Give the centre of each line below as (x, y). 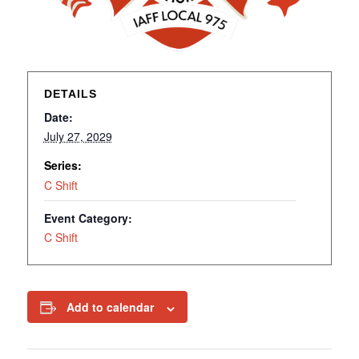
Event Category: (88, 218)
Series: (63, 165)
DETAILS (70, 94)
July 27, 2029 (78, 137)
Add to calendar (110, 307)
